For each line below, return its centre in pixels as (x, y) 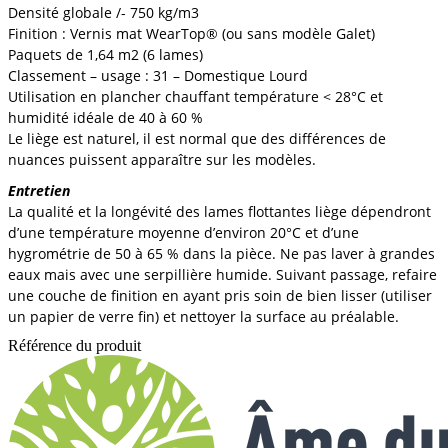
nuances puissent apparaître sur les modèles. (162, 159)
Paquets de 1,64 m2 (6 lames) (105, 54)
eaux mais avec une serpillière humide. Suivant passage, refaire (222, 274)
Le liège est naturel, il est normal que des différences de (197, 138)
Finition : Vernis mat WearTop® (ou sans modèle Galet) (191, 33)
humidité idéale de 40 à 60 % (105, 117)
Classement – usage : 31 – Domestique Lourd (158, 75)
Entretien (39, 190)
